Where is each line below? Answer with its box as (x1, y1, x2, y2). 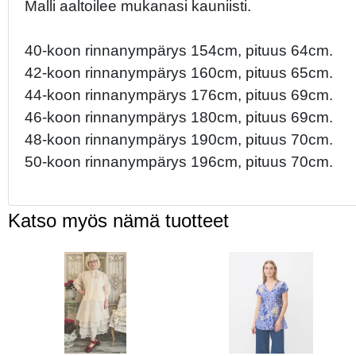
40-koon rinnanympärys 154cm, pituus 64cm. (25, 41, 333, 59)
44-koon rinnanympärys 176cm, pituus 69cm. (25, 86, 333, 103)
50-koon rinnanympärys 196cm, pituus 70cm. (25, 153, 333, 170)
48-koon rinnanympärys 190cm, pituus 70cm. (25, 130, 333, 148)
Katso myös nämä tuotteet (8, 210, 229, 232)
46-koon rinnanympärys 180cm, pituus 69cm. (25, 108, 333, 126)
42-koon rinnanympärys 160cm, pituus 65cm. (25, 64, 333, 81)
